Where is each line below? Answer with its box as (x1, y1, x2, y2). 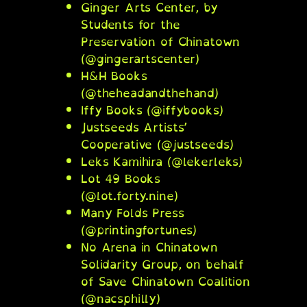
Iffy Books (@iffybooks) (81, 100, 223, 121)
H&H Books (81, 66, 147, 86)
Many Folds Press (81, 203, 184, 223)
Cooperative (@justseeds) (81, 134, 234, 155)
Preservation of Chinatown (81, 32, 241, 52)
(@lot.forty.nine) (81, 186, 178, 206)
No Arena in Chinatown (81, 237, 218, 258)
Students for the (81, 14, 180, 35)
